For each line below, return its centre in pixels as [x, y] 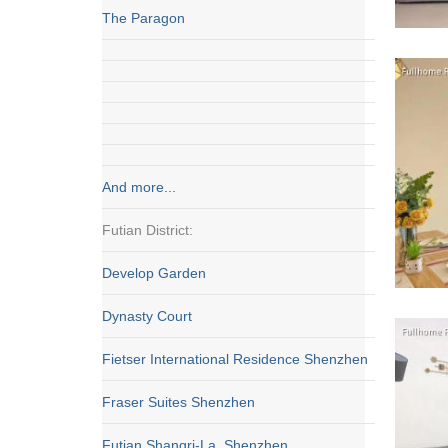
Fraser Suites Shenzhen [178, 402]
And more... [139, 187]
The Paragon [143, 18]
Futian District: [147, 230]
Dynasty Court [147, 316]
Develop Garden [154, 273]
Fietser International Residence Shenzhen [235, 359]
